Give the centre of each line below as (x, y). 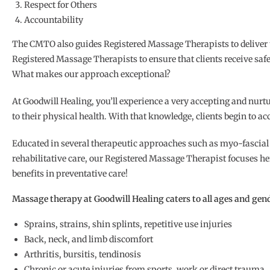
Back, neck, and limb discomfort (89, 240)
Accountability (54, 20)
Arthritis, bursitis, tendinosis (83, 255)
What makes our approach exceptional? (91, 74)
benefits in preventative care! (70, 174)
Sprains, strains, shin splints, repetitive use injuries (128, 224)
